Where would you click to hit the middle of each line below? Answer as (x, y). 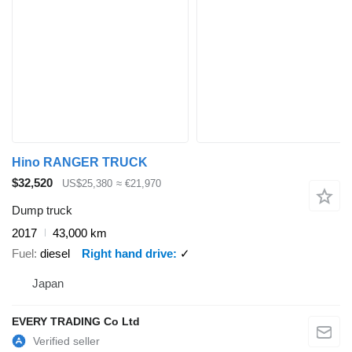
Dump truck (42, 210)
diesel (55, 254)
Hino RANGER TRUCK (80, 163)
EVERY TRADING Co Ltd (76, 321)
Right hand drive (127, 254)
